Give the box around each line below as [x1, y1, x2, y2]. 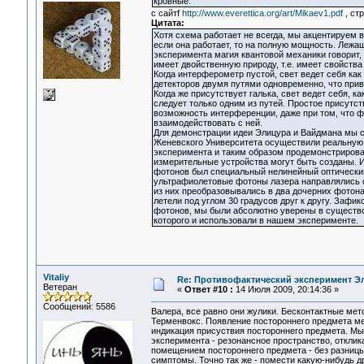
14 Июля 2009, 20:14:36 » [232, 284, 339, 294]
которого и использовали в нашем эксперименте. [153, 215, 358, 226]
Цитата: [150, 18, 184, 28]
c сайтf [150, 8, 182, 19]
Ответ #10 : [184, 284, 233, 294]
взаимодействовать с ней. [153, 118, 262, 128]
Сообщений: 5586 [42, 301, 115, 311]
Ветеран [42, 282, 77, 292]
